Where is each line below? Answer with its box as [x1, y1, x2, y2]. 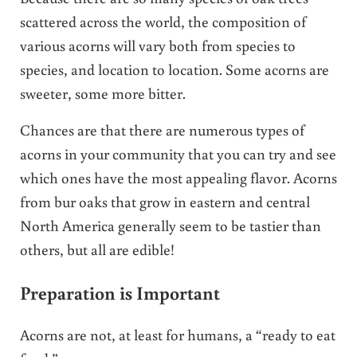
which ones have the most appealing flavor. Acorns [19, 167, 337, 188]
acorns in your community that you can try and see [19, 143, 336, 164]
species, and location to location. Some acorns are [19, 59, 329, 80]
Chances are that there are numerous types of [19, 120, 304, 140]
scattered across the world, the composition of [19, 11, 306, 32]
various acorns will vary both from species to [19, 35, 296, 56]
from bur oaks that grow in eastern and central [19, 191, 310, 212]
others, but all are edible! [19, 239, 175, 260]
